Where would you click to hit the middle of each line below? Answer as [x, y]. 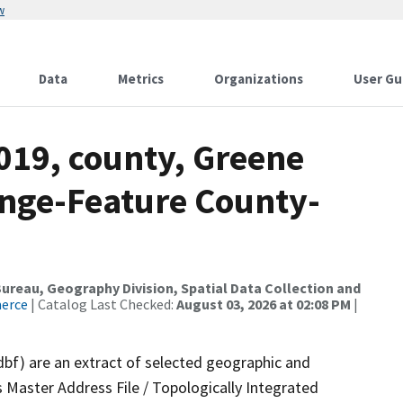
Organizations [259, 79]
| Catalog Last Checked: [102, 304]
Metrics [141, 79]
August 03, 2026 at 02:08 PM [264, 304]
